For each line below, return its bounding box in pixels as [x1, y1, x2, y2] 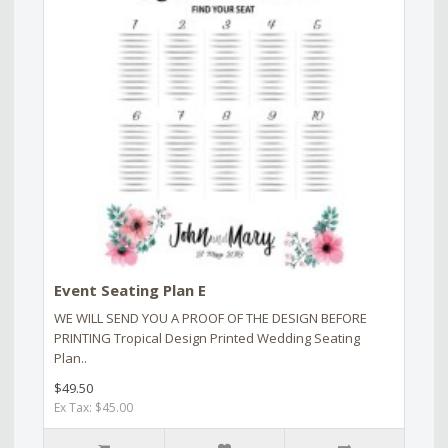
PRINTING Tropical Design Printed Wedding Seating [54, 328, 360, 347]
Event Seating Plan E [54, 279, 206, 300]
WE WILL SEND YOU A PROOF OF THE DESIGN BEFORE [54, 308, 367, 327]
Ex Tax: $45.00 [54, 398, 133, 416]
